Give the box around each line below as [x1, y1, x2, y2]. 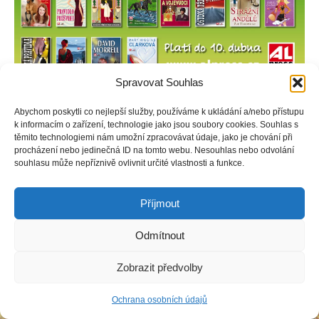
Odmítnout [135, 229, 184, 241]
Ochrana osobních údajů [112, 295, 207, 305]
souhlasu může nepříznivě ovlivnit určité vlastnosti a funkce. [14, 158, 244, 168]
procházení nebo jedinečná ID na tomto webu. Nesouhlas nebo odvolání [14, 145, 294, 155]
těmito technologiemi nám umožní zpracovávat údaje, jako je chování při [14, 132, 293, 142]
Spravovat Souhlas [115, 76, 204, 88]
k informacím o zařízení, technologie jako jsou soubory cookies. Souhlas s [14, 120, 298, 130]
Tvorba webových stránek [182, 150, 288, 162]
